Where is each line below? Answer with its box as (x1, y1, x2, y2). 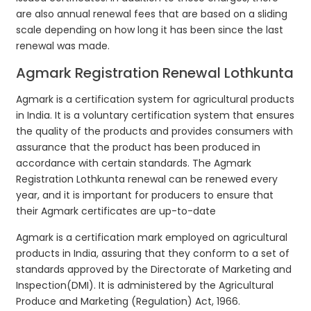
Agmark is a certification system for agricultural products (16, 92, 295, 106)
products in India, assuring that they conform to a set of (16, 246, 290, 260)
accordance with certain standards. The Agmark (16, 155, 252, 170)
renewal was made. (16, 38, 110, 53)
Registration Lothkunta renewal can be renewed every (16, 171, 278, 186)
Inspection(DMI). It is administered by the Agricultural (16, 278, 274, 292)
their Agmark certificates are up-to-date (16, 203, 217, 218)
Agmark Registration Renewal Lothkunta (16, 62, 294, 83)
